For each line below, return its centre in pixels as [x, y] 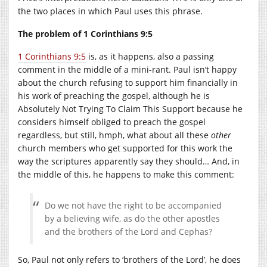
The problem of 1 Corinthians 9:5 [85, 33]
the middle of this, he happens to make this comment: [126, 174]
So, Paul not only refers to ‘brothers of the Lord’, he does [129, 259]
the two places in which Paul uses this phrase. [110, 11]
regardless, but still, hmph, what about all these [114, 135]
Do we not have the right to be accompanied [133, 205]
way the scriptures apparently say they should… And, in [129, 161]
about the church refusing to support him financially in [128, 82]
